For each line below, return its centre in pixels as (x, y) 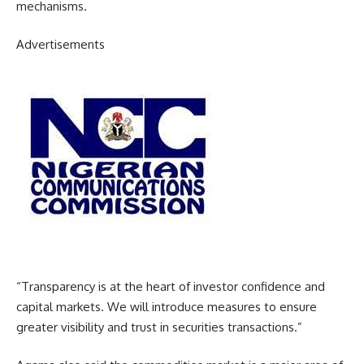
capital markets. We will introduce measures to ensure (167, 306)
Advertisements (61, 45)
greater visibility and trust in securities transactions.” (159, 327)
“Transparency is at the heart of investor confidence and (171, 286)
